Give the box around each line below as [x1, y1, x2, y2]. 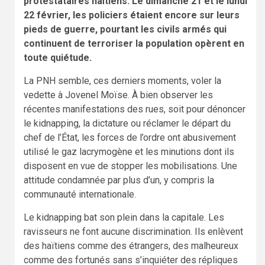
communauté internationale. [24, 188, 136, 200]
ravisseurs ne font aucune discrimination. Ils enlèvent [24, 225, 243, 237]
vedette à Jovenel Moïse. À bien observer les [24, 89, 213, 101]
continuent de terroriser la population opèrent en [24, 37, 244, 49]
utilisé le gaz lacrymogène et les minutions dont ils [24, 146, 234, 157]
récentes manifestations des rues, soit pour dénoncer [24, 103, 245, 115]
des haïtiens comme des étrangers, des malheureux [24, 240, 238, 251]
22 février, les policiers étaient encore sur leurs [24, 9, 240, 21]
